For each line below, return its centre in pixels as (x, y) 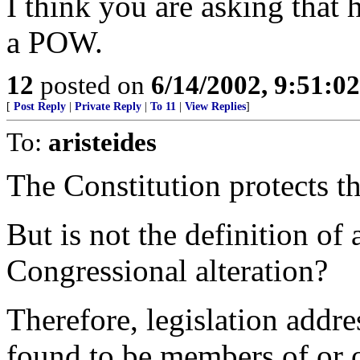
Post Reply (40, 107)
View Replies (215, 107)
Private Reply (108, 107)
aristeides (102, 142)
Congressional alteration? (167, 271)
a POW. (55, 43)
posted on (92, 85)
